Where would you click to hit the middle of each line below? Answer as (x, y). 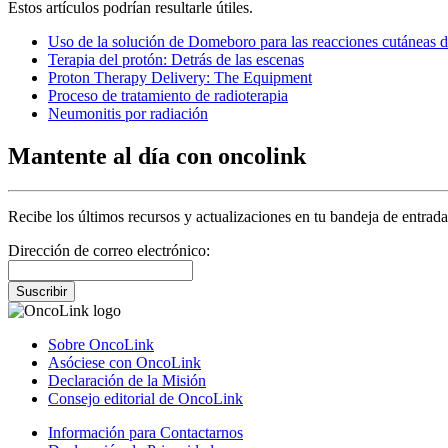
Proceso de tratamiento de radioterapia (168, 95)
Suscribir (41, 291)
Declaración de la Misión (127, 380)
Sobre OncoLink (101, 344)
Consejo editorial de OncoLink (145, 398)
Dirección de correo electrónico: (109, 250)
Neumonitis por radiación (128, 113)
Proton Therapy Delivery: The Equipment (180, 77)
